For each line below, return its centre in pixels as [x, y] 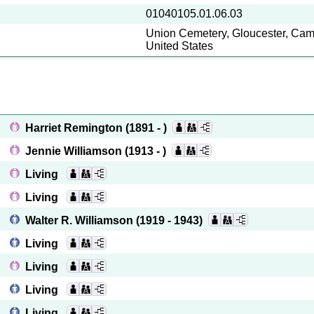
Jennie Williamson [75, 151]
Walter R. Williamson [81, 220]
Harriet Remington [75, 128]
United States [179, 46]
